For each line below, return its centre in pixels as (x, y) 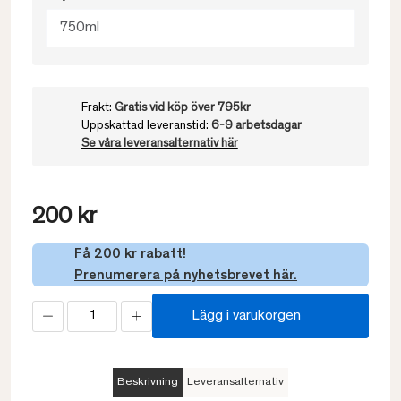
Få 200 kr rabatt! (130, 254)
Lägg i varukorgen (246, 316)
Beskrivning (148, 383)
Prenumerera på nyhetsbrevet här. (186, 276)
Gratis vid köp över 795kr (182, 108)
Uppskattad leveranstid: (146, 126)
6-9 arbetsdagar (256, 126)
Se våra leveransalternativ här (159, 144)
